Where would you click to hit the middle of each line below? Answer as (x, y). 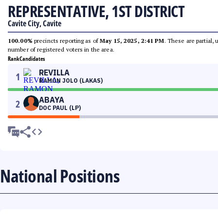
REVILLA (54, 73)
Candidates (32, 59)
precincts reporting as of (66, 41)
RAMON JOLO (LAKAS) (71, 81)
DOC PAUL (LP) (60, 108)
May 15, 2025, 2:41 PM (132, 41)
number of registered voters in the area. (61, 49)
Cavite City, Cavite (35, 23)
